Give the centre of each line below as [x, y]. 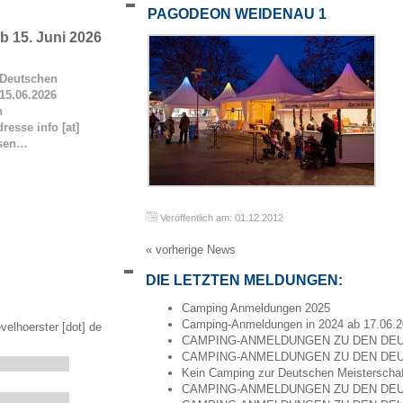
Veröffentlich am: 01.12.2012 [222, 218]
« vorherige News [191, 250]
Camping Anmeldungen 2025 [256, 309]
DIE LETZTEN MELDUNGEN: [244, 281]
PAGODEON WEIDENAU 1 [237, 14]
